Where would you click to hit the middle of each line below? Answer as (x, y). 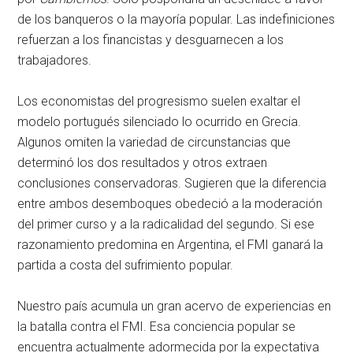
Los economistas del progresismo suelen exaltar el (159, 102)
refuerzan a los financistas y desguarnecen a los (151, 40)
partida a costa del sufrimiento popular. (126, 266)
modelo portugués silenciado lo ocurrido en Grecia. (160, 122)
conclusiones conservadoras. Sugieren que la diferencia (172, 184)
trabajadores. (55, 61)
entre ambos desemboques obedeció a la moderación (170, 204)
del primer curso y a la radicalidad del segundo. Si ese (166, 225)
